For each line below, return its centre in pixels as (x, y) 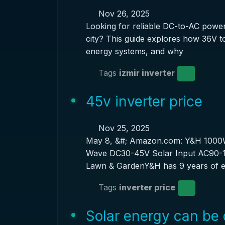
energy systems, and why (134, 51)
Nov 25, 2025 (123, 128)
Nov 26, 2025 (123, 14)
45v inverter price (144, 101)
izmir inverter (147, 73)
